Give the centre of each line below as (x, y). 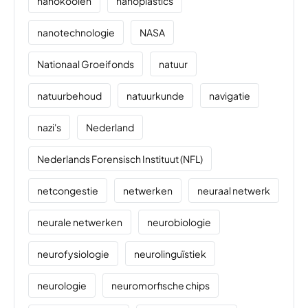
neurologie (62, 286)
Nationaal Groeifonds (86, 64)
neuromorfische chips (161, 286)
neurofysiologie (73, 254)
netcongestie (68, 191)
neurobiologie (179, 222)
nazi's (49, 128)
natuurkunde (155, 96)
